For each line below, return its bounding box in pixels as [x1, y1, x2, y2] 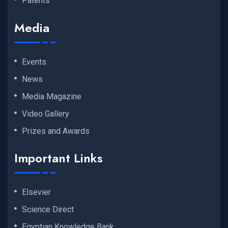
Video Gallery [22, 108, 69, 119]
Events [22, 56, 46, 67]
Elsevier [22, 187, 51, 197]
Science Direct [22, 205, 74, 215]
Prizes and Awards [22, 126, 90, 136]
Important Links [14, 149, 103, 167]
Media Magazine [22, 91, 81, 101]
